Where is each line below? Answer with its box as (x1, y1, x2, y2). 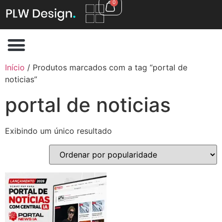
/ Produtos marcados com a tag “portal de (25, 62, 187, 72)
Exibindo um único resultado (5, 125, 112, 136)
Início (5, 62, 25, 72)
